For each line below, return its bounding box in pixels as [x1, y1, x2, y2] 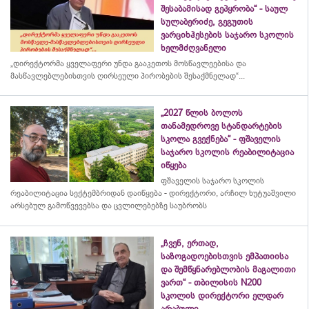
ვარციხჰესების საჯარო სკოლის [161, 30, 294, 41]
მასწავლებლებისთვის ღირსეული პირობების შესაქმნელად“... [10, 71, 245, 81]
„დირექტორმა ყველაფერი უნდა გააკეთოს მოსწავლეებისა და [10, 59, 246, 69]
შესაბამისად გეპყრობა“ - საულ [161, 3, 288, 14]
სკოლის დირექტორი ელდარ [161, 290, 283, 301]
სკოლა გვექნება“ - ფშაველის [161, 134, 281, 145]
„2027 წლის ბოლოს [161, 108, 243, 119]
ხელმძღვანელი [161, 43, 226, 54]
